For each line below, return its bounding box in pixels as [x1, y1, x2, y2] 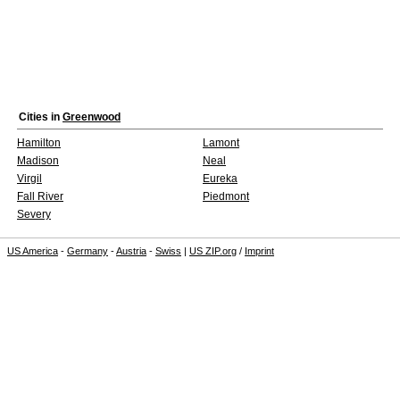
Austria [116, 246, 146, 256]
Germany [67, 246, 108, 256]
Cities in [19, 111, 62, 123]
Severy [17, 208, 51, 221]
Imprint [245, 246, 274, 256]
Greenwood [62, 111, 121, 123]
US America [7, 246, 58, 256]
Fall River [17, 190, 63, 203]
